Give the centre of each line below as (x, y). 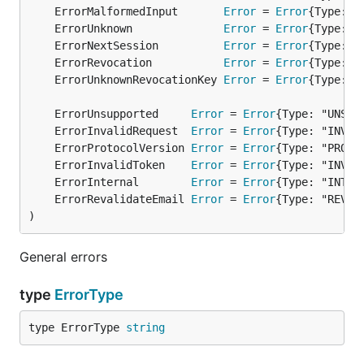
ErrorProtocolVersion (123, 148)
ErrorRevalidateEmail (123, 199)
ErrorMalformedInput (139, 11)
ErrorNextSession (139, 45)
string (145, 327)
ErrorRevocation (139, 63)
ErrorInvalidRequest (123, 131)
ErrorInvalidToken (123, 165)
